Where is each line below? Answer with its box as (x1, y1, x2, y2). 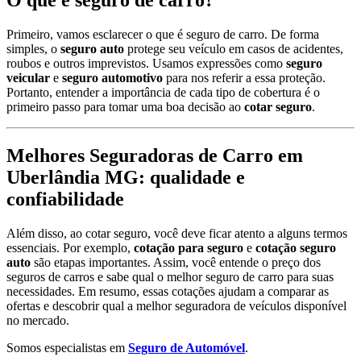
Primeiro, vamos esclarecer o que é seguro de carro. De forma (6, 27, 319, 42)
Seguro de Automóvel (128, 341, 245, 355)
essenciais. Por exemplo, (6, 241, 134, 255)
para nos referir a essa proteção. (163, 71, 326, 85)
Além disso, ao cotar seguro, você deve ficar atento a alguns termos (6, 226, 347, 241)
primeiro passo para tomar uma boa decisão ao (6, 100, 244, 114)
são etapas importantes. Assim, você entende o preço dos (31, 255, 321, 270)
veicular (6, 71, 50, 85)
